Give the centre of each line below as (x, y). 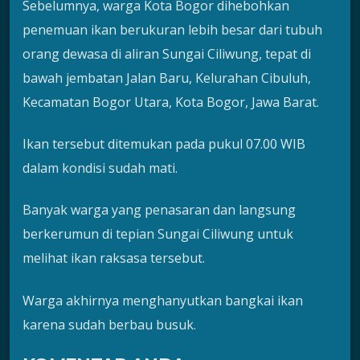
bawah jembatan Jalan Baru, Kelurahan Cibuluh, (167, 78)
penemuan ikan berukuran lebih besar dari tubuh (172, 29)
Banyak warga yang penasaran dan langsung (159, 210)
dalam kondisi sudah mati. (100, 168)
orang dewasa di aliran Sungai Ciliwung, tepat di (167, 53)
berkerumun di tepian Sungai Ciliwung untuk (158, 234)
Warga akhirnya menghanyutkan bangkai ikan (163, 300)
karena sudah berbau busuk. (109, 324)
